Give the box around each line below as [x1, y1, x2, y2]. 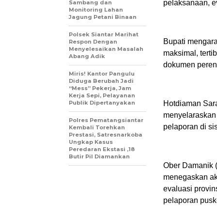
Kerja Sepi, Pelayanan [69, 92, 135, 99]
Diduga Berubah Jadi [69, 77, 134, 84]
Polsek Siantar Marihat [69, 31, 139, 38]
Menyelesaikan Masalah [69, 46, 143, 52]
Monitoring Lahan [69, 6, 123, 13]
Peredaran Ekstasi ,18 [69, 146, 135, 153]
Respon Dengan [69, 38, 117, 45]
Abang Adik [69, 53, 107, 60]
